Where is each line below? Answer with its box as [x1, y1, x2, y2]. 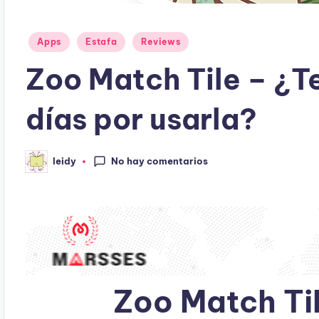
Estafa [85, 36, 117, 47]
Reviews [141, 36, 181, 47]
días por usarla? [26, 100, 258, 137]
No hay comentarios [111, 155, 209, 167]
